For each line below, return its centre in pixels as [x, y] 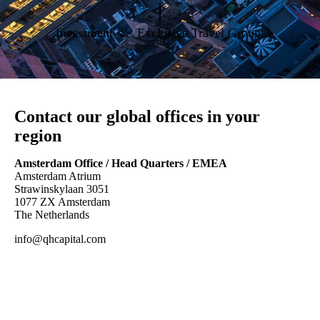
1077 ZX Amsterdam [62, 202]
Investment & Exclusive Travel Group [160, 33]
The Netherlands [52, 215]
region [38, 136]
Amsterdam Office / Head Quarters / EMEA [121, 163]
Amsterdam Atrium [57, 176]
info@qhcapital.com [60, 239]
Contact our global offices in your [137, 116]
